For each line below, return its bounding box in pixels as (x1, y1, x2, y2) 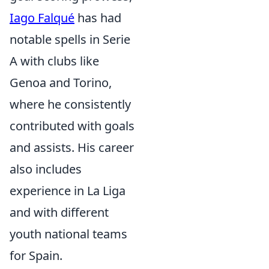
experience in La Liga (10, 183, 125, 199)
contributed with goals (10, 118, 134, 134)
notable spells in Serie (10, 31, 130, 47)
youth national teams (10, 226, 127, 242)
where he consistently (10, 96, 131, 112)
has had (74, 10, 121, 26)
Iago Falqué (10, 10, 74, 26)
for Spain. (10, 247, 62, 264)
